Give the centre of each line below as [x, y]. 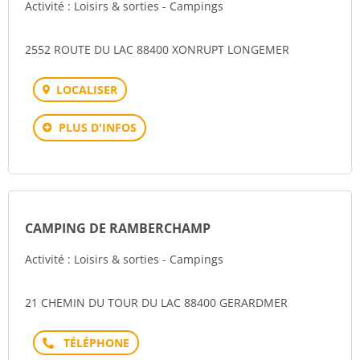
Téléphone [91, 342]
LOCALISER [87, 90]
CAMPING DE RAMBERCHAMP [118, 228]
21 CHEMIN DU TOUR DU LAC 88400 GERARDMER [156, 303]
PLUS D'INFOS [98, 127]
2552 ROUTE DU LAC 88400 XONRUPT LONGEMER [157, 49]
